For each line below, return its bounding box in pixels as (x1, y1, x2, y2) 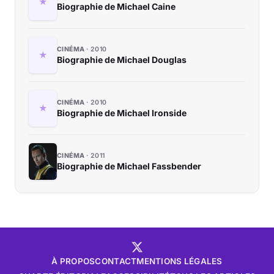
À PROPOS (51, 256, 95, 266)
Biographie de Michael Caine (57, 1, 176, 12)
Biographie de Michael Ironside (57, 108, 187, 119)
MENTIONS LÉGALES (136, 256, 223, 266)
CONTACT (95, 256, 137, 266)
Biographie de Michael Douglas (57, 54, 187, 65)
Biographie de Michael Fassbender (57, 161, 201, 172)
